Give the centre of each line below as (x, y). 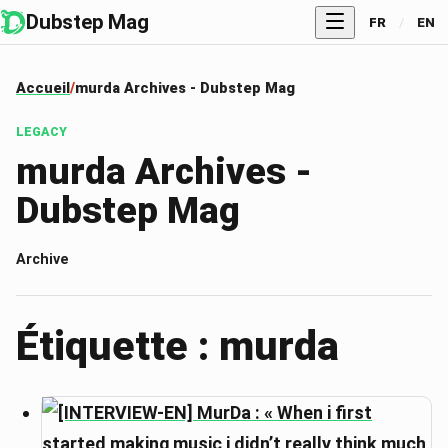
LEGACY (41, 131)
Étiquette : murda (177, 346)
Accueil (43, 88)
